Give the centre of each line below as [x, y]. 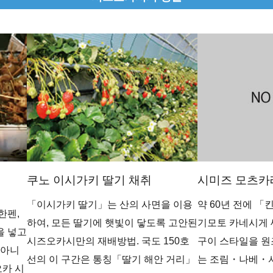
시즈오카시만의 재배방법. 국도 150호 [108, 241]
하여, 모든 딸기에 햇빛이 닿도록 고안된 [112, 223]
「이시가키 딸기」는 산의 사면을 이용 [110, 205]
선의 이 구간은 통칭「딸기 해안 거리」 [111, 260]
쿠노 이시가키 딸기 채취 [89, 180]
